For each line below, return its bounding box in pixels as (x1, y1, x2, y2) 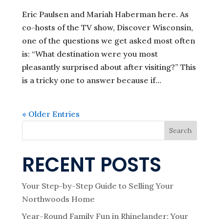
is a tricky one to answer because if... (22, 75, 161, 85)
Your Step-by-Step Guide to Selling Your (22, 180, 174, 191)
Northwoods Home (22, 194, 95, 204)
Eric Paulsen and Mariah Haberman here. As (22, 9, 189, 19)
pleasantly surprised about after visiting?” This (22, 62, 196, 72)
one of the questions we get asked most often (22, 35, 195, 45)
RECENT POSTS (22, 151, 161, 178)
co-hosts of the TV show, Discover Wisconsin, (22, 22, 193, 32)
